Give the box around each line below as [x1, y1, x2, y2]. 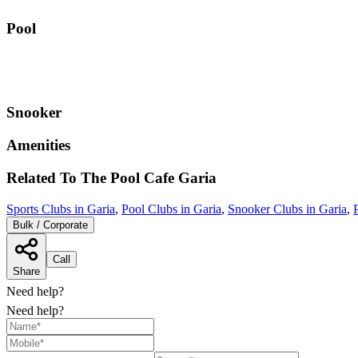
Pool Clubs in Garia [121, 201, 221, 216]
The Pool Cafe [81, 169, 174, 186]
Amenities [6, 137, 70, 154]
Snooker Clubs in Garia [228, 201, 347, 216]
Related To [6, 169, 81, 186]
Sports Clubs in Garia [6, 201, 115, 216]
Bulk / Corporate [13, 218, 88, 231]
